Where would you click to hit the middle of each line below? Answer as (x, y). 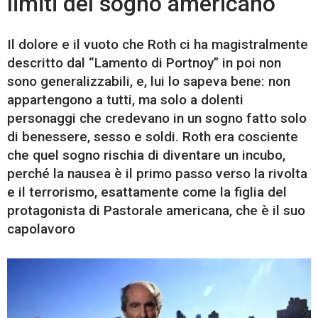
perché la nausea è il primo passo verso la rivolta (157, 173)
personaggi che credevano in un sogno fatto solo (157, 118)
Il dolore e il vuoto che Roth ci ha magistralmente (158, 44)
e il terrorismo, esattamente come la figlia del (147, 192)
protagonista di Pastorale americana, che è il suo (156, 210)
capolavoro (41, 229)
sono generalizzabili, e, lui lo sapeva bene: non (149, 81)
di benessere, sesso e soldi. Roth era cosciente (153, 136)
